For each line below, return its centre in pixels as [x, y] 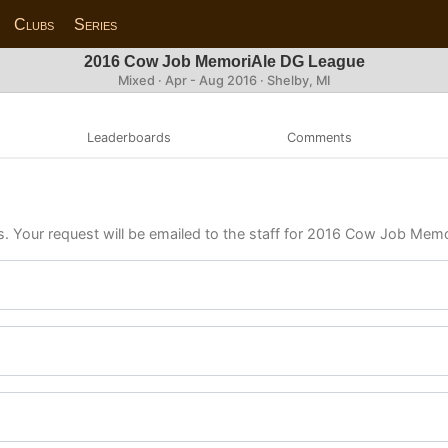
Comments [319, 137]
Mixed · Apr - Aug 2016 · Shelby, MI [224, 80]
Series [96, 24]
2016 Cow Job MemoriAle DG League [224, 61]
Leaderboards [129, 137]
